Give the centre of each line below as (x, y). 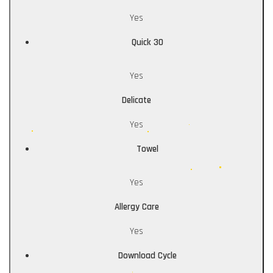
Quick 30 (147, 43)
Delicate (136, 101)
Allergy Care (136, 207)
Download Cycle (147, 256)
